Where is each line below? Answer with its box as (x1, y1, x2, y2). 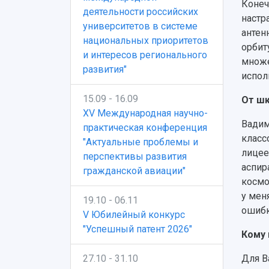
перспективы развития (83, 151, 187, 162)
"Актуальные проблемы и (83, 136, 198, 148)
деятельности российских (83, 6, 198, 17)
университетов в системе (83, 20, 198, 32)
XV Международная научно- (83, 107, 208, 119)
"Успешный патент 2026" (83, 223, 192, 235)
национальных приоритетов (83, 35, 208, 46)
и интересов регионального (83, 49, 207, 61)
